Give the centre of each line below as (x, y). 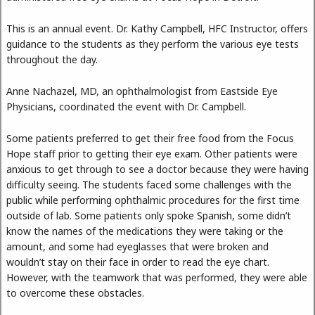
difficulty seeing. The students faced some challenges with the (149, 184)
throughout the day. (52, 60)
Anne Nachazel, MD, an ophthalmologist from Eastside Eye (142, 91)
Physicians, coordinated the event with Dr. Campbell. (126, 106)
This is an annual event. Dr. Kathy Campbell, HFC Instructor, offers (157, 29)
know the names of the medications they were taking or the (145, 231)
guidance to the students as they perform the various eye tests (153, 44)
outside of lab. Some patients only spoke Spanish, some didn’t (149, 215)
